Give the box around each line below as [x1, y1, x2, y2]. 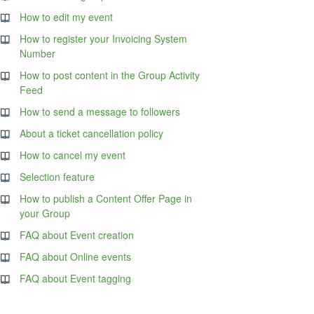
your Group [20, 206, 71, 220]
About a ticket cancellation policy [20, 126, 164, 140]
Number [20, 46, 56, 60]
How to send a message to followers [20, 104, 181, 118]
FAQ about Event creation [20, 228, 135, 242]
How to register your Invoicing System [20, 32, 188, 46]
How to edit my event [20, 10, 114, 24]
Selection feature [20, 170, 95, 184]
